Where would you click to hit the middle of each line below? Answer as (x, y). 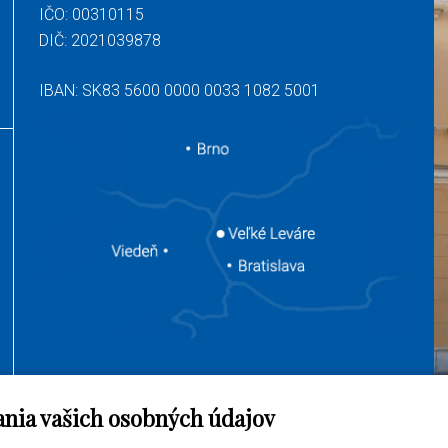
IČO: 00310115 (92, 15)
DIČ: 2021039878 (100, 41)
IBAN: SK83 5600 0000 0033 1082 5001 (180, 91)
